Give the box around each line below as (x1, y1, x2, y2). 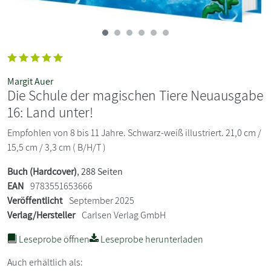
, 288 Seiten (77, 165, 123, 178)
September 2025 (67, 194, 134, 207)
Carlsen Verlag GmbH (82, 208, 166, 221)
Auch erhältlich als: (7, 255, 83, 269)
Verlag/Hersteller (7, 208, 75, 221)
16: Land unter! (7, 102, 93, 122)
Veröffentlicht (7, 194, 62, 207)
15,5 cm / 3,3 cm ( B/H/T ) (7, 140, 106, 154)
